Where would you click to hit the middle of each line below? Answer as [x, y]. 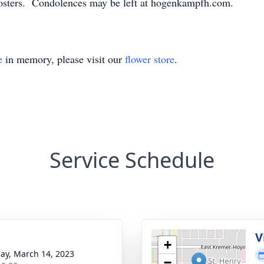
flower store [150, 59]
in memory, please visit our [64, 59]
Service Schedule [132, 160]
